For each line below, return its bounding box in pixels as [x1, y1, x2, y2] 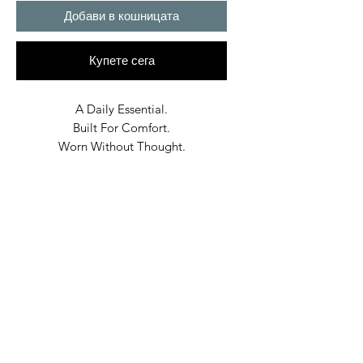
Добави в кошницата [64, 8, 179, 24]
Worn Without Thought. [58, 139, 186, 155]
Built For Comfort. [73, 120, 170, 136]
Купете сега [88, 53, 155, 69]
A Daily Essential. [75, 101, 168, 117]
